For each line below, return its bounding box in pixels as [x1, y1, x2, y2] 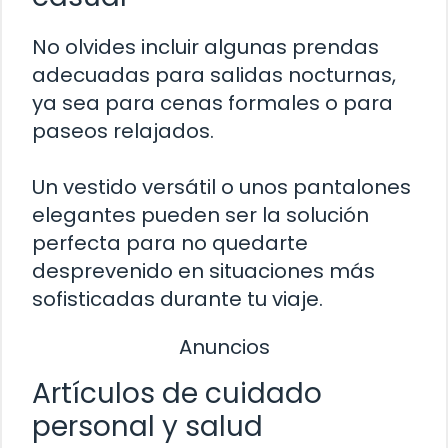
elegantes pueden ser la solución [32, 201, 369, 230]
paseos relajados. [32, 117, 214, 146]
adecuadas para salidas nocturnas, [32, 61, 396, 90]
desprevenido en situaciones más [32, 257, 375, 286]
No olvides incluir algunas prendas [32, 33, 379, 62]
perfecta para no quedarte [32, 229, 308, 258]
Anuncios [178, 333, 270, 362]
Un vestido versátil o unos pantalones [32, 173, 411, 202]
